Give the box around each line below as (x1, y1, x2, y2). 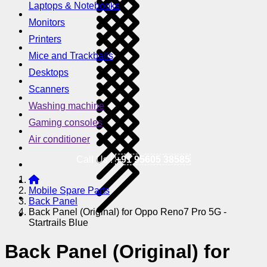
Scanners (29, 83, 69, 94)
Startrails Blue (29, 217, 88, 228)
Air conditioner (29, 133, 90, 144)
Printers (29, 33, 61, 44)
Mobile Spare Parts (29, 185, 110, 195)
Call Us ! (76, 154, 115, 164)
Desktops (29, 67, 69, 77)
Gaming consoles (29, 117, 103, 128)
